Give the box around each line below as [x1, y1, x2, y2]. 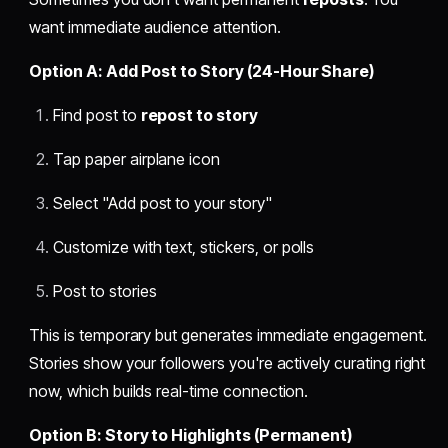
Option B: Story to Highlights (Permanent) [29, 425, 353, 446]
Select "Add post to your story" [53, 193, 272, 214]
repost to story [140, 105, 258, 126]
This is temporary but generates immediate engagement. [29, 325, 427, 346]
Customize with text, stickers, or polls [53, 237, 315, 258]
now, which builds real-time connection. [29, 381, 309, 402]
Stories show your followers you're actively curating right [29, 353, 426, 374]
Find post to [53, 105, 141, 126]
